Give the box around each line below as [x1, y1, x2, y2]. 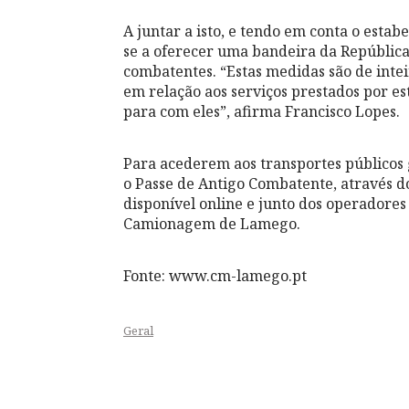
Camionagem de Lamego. [123, 213, 300, 234]
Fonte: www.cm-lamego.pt [123, 265, 307, 286]
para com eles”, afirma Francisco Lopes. [123, 100, 400, 121]
